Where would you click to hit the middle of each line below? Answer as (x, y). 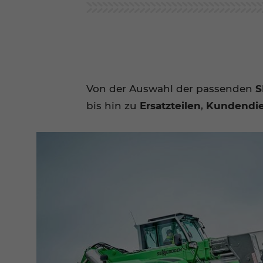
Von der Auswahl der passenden (171, 88)
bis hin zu (112, 105)
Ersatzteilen (169, 105)
